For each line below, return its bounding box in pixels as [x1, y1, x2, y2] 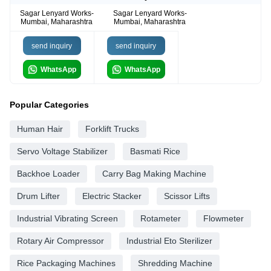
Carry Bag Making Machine [102, 169, 206, 179]
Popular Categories [10, 100, 89, 110]
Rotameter [140, 214, 181, 224]
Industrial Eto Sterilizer [126, 236, 212, 246]
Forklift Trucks [85, 124, 139, 134]
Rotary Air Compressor [17, 236, 104, 246]
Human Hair [17, 124, 63, 134]
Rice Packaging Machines [17, 258, 116, 269]
